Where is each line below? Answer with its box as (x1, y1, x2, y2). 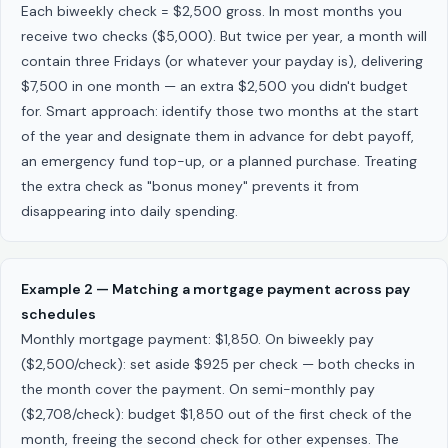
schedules (21, 305, 96, 324)
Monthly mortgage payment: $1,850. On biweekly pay (21, 330, 374, 349)
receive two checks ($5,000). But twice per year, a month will (21, 26, 427, 45)
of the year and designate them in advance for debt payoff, (21, 126, 414, 145)
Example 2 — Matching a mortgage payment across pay (21, 280, 410, 299)
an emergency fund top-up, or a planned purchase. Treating (21, 151, 417, 170)
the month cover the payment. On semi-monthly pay (21, 380, 375, 399)
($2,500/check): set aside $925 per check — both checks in (21, 355, 415, 374)
